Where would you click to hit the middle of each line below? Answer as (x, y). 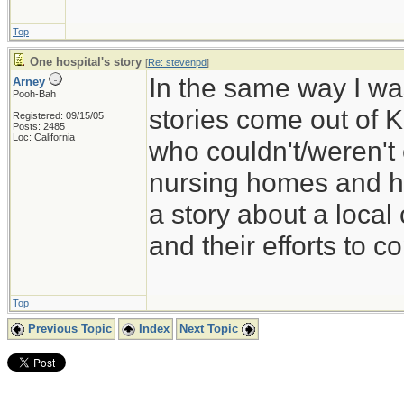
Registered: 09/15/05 (58, 115)
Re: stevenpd (177, 62)
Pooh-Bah (34, 94)
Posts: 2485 (39, 126)
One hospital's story (86, 62)
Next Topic (211, 329)
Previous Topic (68, 329)
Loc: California (44, 137)
